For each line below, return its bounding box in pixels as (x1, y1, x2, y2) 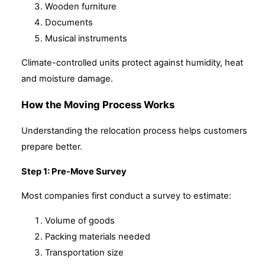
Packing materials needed (45, 231, 150, 243)
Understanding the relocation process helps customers (21, 125, 247, 136)
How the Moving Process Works (21, 99, 174, 111)
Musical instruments (45, 33, 127, 44)
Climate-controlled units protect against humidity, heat (21, 57, 243, 69)
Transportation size (45, 247, 124, 258)
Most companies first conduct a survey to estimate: (21, 190, 231, 202)
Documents (45, 17, 93, 28)
